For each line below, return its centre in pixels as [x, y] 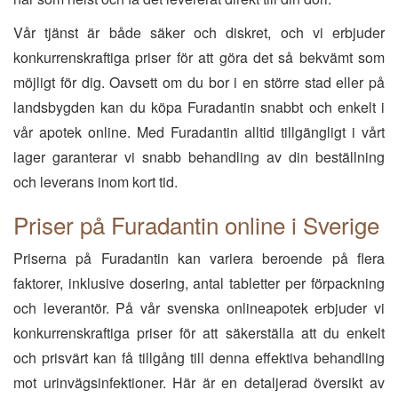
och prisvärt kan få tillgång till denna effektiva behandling [199, 358]
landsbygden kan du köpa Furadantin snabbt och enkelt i [199, 107]
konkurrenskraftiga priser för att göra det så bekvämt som [199, 57]
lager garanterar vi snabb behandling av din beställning [199, 157]
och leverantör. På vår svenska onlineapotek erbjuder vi [199, 308]
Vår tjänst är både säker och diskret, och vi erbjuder [199, 32]
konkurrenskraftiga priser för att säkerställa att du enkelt [199, 333]
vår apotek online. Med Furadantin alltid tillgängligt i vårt [199, 132]
